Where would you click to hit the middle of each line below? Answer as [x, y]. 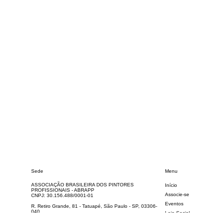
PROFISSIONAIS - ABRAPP [63, 199]
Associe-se [177, 203]
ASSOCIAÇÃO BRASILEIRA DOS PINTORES [82, 194]
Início [171, 194]
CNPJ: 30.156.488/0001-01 [62, 204]
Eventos [174, 213]
